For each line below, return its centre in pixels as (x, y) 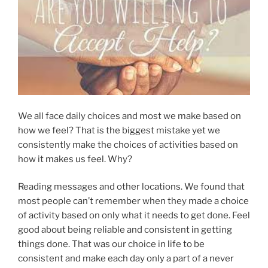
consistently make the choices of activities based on (128, 144)
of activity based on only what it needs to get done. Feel (134, 216)
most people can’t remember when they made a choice (133, 201)
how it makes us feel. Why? (75, 159)
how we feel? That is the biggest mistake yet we (119, 130)
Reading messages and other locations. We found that (131, 187)
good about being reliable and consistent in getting (125, 230)
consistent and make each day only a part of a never (126, 259)
